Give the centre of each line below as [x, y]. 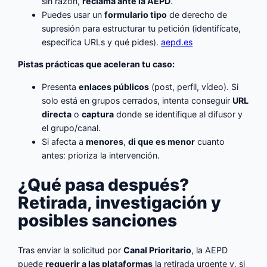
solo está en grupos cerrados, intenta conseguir [137, 100]
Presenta [60, 86]
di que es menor [162, 141]
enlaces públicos [114, 86]
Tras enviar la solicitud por [71, 250]
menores [105, 141]
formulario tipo [136, 15]
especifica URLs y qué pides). [102, 42]
